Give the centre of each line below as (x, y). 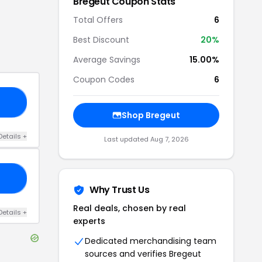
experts (89, 221)
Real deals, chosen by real (130, 208)
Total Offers (98, 20)
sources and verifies (127, 254)
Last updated (127, 139)
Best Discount (101, 40)
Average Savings (107, 60)
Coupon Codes (104, 80)
